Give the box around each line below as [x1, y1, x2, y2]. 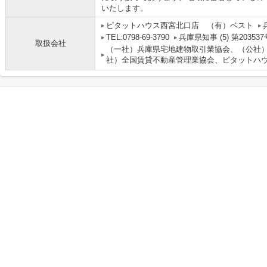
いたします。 [101, 4, 148, 13]
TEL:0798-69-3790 [106, 33, 169, 42]
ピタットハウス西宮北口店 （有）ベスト [106, 21, 253, 30]
